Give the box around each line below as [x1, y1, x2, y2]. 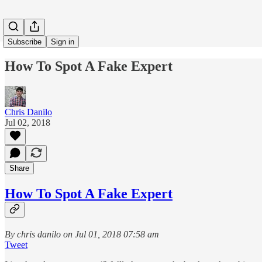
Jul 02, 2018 [5, 117, 50, 127]
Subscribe [8, 37, 42, 46]
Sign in [51, 37, 74, 46]
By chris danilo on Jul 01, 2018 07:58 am [5, 229, 159, 239]
